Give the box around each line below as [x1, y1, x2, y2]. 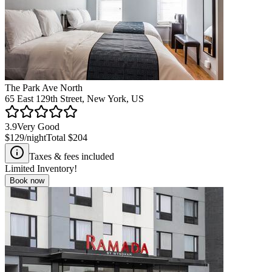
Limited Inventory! [5, 163, 77, 174]
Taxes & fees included [29, 151, 114, 161]
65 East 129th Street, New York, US [5, 93, 144, 104]
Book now [10, 175, 44, 185]
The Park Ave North [5, 82, 83, 93]
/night [24, 132, 46, 143]
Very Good [17, 121, 59, 132]
